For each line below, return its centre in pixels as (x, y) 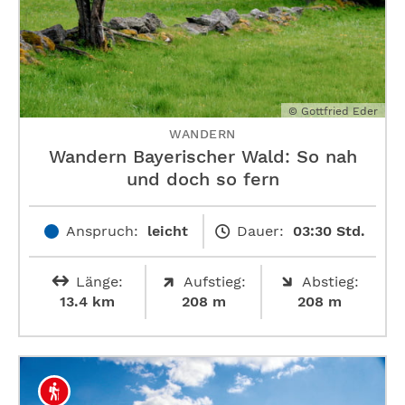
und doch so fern (202, 179)
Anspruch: (102, 231)
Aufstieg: (214, 281)
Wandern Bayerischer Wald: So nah (202, 156)
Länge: (99, 281)
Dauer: (260, 231)
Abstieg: (330, 281)
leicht (167, 231)
